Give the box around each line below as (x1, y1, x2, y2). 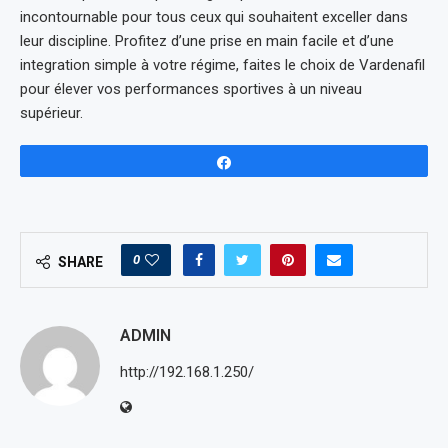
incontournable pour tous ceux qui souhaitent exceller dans (20, 8, 408, 26)
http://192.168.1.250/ (120, 363, 254, 381)
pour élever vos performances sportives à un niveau (20, 80, 362, 98)
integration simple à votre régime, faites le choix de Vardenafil (20, 56, 425, 74)
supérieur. (20, 104, 83, 122)
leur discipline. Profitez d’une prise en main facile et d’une (20, 32, 394, 50)
